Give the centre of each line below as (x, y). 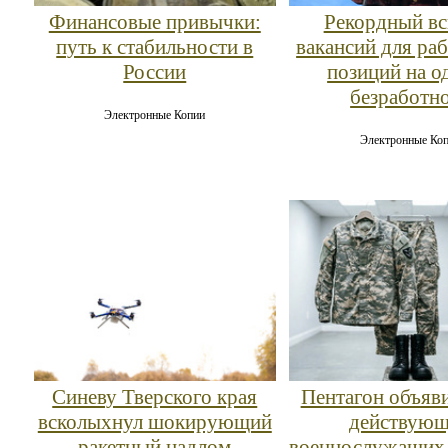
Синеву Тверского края (155, 397)
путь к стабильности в (155, 46)
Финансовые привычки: (154, 21)
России (155, 71)
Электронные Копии (155, 114)
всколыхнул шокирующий (154, 422)
